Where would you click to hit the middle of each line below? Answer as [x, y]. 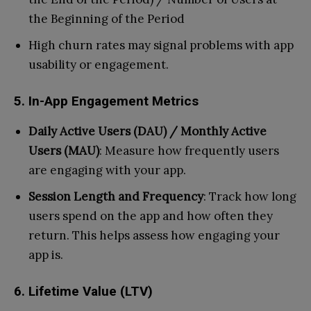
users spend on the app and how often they [151, 216]
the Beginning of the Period [107, 18]
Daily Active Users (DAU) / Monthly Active [148, 131]
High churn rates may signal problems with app [161, 45]
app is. [46, 254]
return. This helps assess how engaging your [154, 235]
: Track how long [250, 196]
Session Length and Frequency [116, 196]
